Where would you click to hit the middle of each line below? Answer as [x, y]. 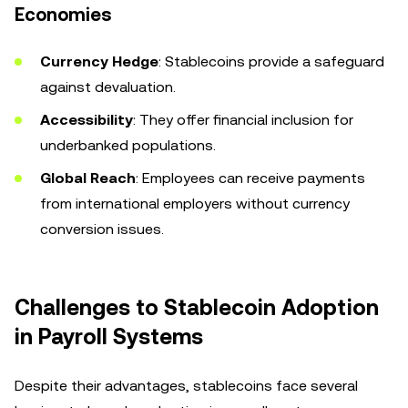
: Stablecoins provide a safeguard [271, 61]
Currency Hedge [99, 61]
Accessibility [87, 120]
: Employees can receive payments [250, 178]
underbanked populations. [128, 145]
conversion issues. [102, 229]
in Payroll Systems [109, 337]
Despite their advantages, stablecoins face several [186, 386]
